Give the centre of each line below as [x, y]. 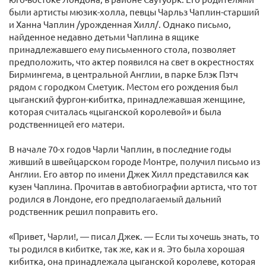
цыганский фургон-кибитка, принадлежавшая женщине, [127, 99]
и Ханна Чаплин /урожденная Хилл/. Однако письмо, [120, 24]
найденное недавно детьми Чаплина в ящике [104, 37]
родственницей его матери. [67, 124]
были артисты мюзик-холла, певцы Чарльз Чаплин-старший [134, 12]
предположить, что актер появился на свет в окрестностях [132, 61]
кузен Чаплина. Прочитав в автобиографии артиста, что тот [133, 186]
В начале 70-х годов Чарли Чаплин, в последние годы [120, 149]
